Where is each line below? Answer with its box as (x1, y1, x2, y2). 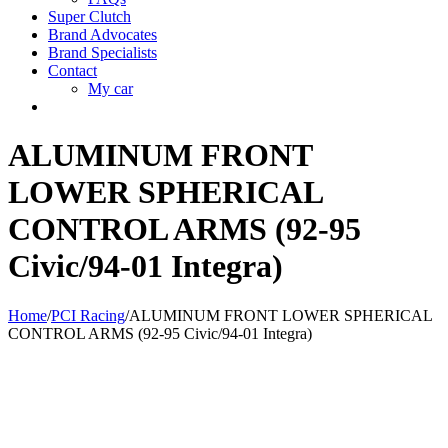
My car (88, 80, 133, 97)
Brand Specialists (48, 44, 157, 61)
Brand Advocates (48, 26, 157, 43)
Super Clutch (48, 8, 131, 25)
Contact (48, 62, 97, 79)
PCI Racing (51, 306, 125, 324)
